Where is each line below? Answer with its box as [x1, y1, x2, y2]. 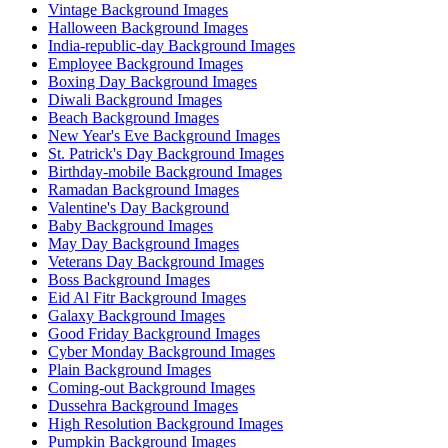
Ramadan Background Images [48, 181, 239, 199]
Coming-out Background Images [48, 379, 255, 397]
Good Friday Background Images [48, 325, 260, 343]
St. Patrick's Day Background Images [48, 145, 284, 163]
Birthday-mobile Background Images [48, 163, 282, 181]
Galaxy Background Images [48, 307, 225, 325]
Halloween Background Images [48, 19, 248, 37]
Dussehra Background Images [48, 397, 238, 415]
